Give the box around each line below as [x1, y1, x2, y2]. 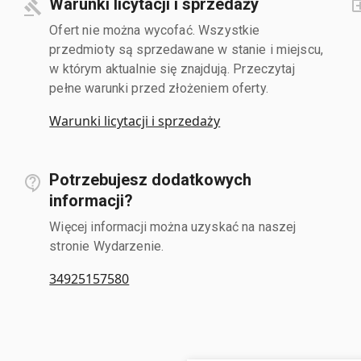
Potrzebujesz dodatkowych [49, 169, 252, 189]
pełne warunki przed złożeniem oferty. [49, 80, 268, 96]
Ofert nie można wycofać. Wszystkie [49, 22, 260, 38]
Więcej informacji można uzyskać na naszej [49, 218, 297, 234]
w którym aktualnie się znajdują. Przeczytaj [49, 60, 295, 77]
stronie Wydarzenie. [49, 238, 164, 254]
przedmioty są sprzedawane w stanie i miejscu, [49, 41, 324, 57]
